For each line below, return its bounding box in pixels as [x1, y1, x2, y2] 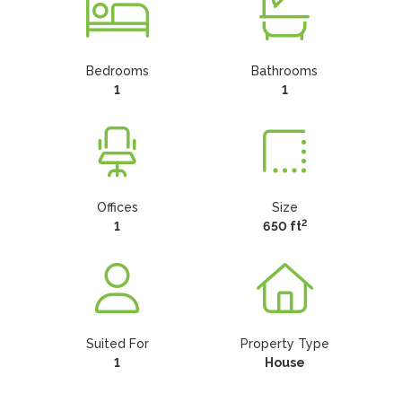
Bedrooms [85, 64, 149, 78]
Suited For [85, 336, 149, 351]
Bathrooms [251, 64, 319, 78]
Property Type [240, 336, 329, 351]
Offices [96, 200, 138, 214]
